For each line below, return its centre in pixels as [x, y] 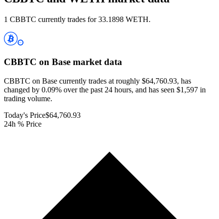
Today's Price [25, 115]
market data [96, 62]
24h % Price [23, 124]
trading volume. [28, 98]
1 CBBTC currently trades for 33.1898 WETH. [77, 20]
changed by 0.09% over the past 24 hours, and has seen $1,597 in [105, 89]
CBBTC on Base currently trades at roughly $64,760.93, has [98, 81]
